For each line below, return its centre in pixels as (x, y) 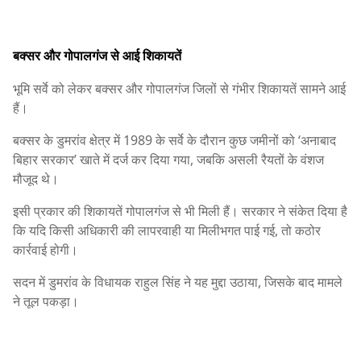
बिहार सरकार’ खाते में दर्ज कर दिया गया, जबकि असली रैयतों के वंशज (168, 160)
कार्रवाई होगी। (46, 250)
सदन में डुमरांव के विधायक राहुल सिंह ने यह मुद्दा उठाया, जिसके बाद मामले (178, 282)
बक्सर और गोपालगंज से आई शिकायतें (97, 56)
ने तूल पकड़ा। (46, 302)
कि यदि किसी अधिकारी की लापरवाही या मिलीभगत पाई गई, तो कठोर (167, 231)
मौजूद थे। (36, 179)
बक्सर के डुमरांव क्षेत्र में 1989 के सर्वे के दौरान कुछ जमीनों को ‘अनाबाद (174, 141)
